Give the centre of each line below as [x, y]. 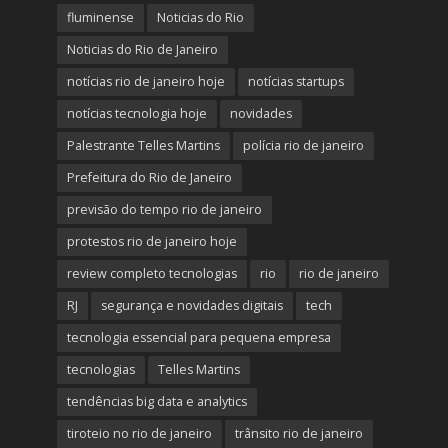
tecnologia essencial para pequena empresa [198, 338]
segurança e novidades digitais [191, 306]
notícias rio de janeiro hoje [145, 82]
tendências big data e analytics [156, 402]
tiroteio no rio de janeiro [139, 434]
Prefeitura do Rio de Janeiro [149, 178]
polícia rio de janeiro [303, 146]
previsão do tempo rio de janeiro [164, 210]
